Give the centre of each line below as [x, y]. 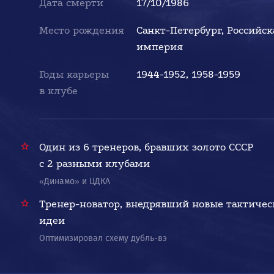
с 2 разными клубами [94, 164]
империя [160, 47]
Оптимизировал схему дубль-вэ [103, 238]
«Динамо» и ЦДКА [75, 181]
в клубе [58, 91]
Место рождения [82, 30]
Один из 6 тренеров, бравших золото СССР [146, 147]
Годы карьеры [74, 74]
